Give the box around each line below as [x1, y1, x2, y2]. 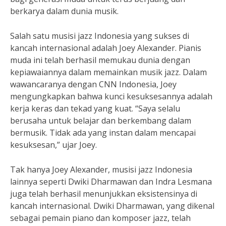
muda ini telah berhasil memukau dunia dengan [10, 54, 190, 66]
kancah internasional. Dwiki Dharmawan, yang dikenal [10, 200, 214, 211]
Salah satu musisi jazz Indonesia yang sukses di [10, 30, 189, 41]
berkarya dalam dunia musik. [10, 6, 119, 17]
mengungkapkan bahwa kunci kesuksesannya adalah [10, 91, 212, 102]
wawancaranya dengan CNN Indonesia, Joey [10, 79, 177, 90]
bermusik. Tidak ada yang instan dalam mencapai [10, 127, 196, 138]
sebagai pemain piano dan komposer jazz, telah [10, 212, 191, 223]
